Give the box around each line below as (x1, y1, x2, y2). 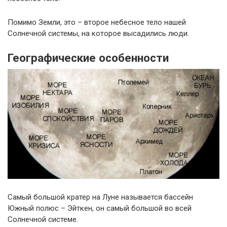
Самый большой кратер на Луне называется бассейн (8, 193, 193, 202)
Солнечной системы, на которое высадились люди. (8, 28, 189, 38)
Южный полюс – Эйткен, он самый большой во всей (8, 204, 192, 213)
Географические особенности (8, 51, 169, 64)
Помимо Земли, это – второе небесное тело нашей (8, 17, 186, 27)
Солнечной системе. (8, 215, 78, 224)
